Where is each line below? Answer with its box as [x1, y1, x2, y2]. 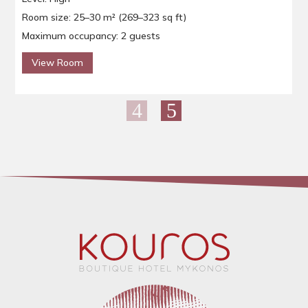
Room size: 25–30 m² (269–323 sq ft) [22, 10, 187, 23]
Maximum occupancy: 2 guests [22, 29, 161, 42]
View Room [32, 56, 84, 69]
